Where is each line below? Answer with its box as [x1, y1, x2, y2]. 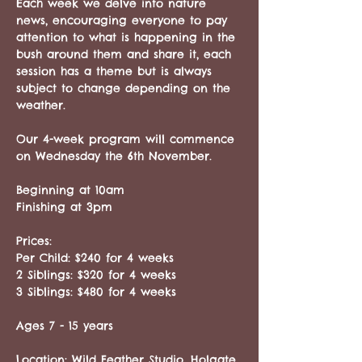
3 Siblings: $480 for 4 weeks [16, 284, 176, 299]
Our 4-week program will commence [16, 132, 239, 146]
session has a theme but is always [16, 64, 217, 78]
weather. [16, 98, 65, 112]
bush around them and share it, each [16, 47, 236, 61]
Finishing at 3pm [16, 200, 112, 214]
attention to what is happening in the [16, 30, 240, 44]
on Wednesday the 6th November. [16, 149, 212, 163]
